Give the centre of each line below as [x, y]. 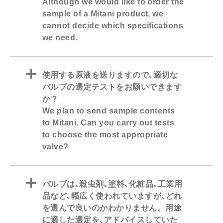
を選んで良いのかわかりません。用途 [112, 208]
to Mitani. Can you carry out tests [109, 123]
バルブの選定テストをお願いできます [112, 87]
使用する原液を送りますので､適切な [110, 75]
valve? [56, 147]
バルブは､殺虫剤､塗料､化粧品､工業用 [112, 184]
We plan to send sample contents [109, 111]
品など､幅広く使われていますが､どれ [112, 196]
